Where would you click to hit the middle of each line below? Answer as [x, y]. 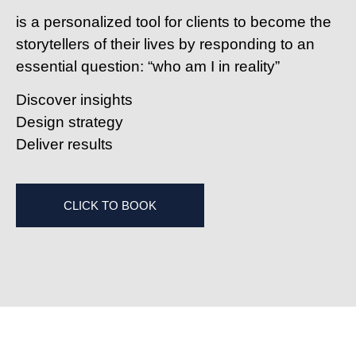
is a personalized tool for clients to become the [174, 21]
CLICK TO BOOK [110, 205]
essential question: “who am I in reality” [148, 66]
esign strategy [75, 122]
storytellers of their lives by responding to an [165, 44]
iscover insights [80, 100]
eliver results [70, 145]
